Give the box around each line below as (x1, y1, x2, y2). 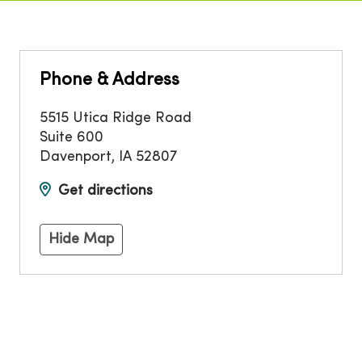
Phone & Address (40, 71, 179, 89)
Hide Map (48, 232, 114, 246)
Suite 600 (40, 130, 103, 145)
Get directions (58, 183, 153, 198)
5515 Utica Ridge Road (40, 111, 192, 125)
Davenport (40, 149, 112, 164)
